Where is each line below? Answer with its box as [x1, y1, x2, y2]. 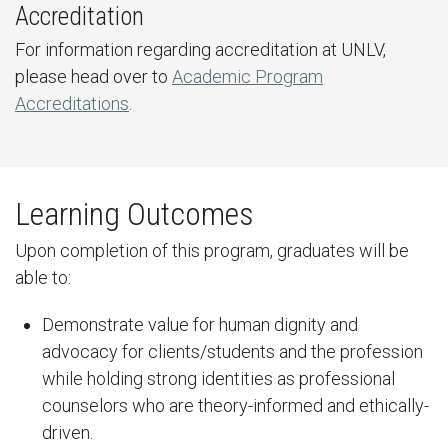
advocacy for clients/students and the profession [42, 341, 423, 362]
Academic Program [172, 66, 323, 87]
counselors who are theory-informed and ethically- [42, 395, 429, 416]
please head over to [15, 66, 172, 87]
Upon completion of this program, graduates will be [15, 240, 409, 261]
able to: [15, 267, 71, 288]
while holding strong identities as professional [42, 368, 395, 389]
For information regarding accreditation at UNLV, [15, 39, 386, 60]
